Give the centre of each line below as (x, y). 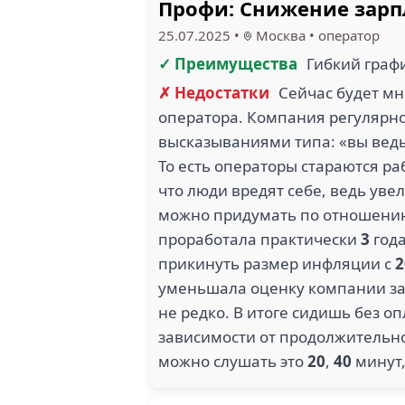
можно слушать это (233, 361)
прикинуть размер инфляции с (277, 264)
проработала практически (259, 239)
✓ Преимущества (228, 64)
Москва (279, 35)
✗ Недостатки (214, 93)
